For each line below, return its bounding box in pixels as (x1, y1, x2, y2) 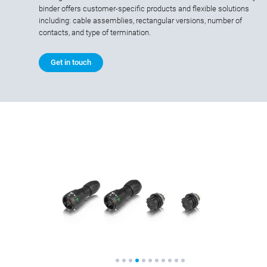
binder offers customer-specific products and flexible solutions (39, 4, 249, 13)
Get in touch (51, 57, 91, 67)
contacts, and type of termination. (39, 27, 151, 37)
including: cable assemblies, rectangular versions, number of (39, 15, 242, 25)
